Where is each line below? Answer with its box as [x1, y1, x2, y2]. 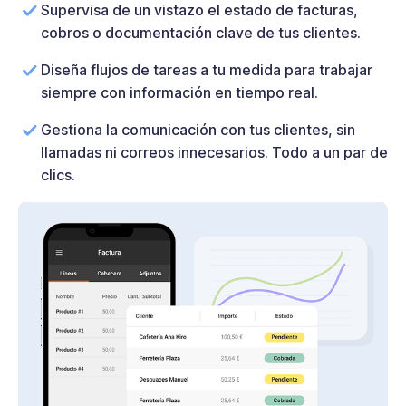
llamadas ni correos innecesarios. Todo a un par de [41, 142, 388, 161]
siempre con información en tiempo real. [41, 82, 318, 101]
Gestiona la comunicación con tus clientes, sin [41, 120, 355, 139]
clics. [41, 165, 75, 184]
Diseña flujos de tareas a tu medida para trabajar [41, 60, 372, 79]
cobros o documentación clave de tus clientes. [41, 23, 361, 42]
